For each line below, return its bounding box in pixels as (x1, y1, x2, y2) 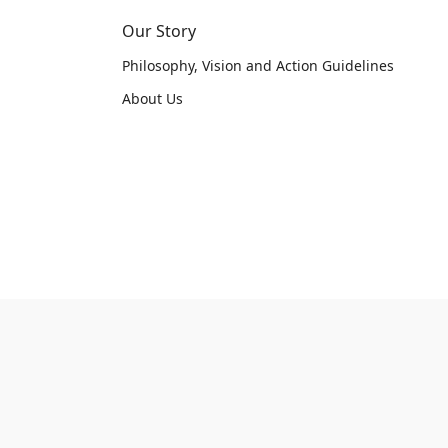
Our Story (122, 20, 196, 42)
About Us (122, 89, 183, 108)
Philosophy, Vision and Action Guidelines (122, 56, 394, 75)
